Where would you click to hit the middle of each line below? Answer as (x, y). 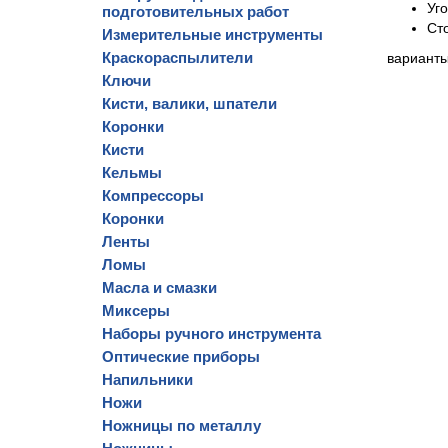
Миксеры (136, 310)
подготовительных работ (195, 11)
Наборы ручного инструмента (211, 333)
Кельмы (132, 172)
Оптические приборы (181, 356)
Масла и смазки (159, 287)
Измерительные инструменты (212, 34)
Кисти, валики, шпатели (189, 103)
